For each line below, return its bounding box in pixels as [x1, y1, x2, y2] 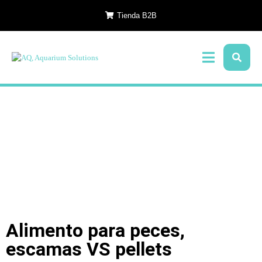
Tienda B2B [117, 11, 157, 20]
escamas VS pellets [6, 238, 172, 260]
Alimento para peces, [6, 219, 185, 242]
